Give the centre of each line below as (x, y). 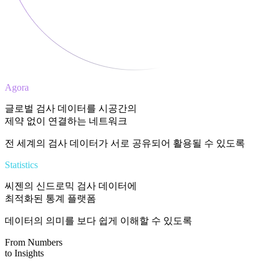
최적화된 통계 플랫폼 (50, 198)
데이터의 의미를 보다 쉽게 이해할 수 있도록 (98, 220)
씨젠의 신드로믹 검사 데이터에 (71, 186)
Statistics (21, 165)
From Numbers (34, 242)
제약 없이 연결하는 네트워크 (66, 121)
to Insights (24, 253)
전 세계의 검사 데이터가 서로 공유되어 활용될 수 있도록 (125, 143)
